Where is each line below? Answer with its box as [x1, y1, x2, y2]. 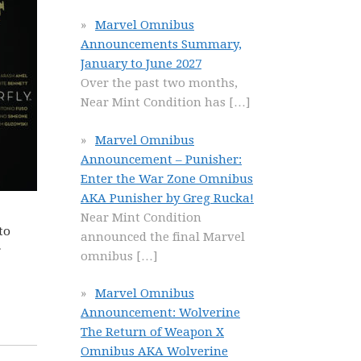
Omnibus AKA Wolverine [81, 344, 228, 359]
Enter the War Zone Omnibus [81, 171, 253, 186]
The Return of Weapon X [81, 325, 224, 339]
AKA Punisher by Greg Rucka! [81, 190, 254, 205]
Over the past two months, [81, 76, 238, 90]
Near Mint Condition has [81, 95, 229, 110]
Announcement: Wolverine [81, 305, 240, 320]
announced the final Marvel [81, 229, 245, 244]
